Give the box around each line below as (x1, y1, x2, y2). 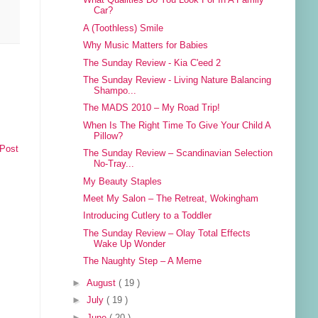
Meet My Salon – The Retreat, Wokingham (83, 194, 259, 204)
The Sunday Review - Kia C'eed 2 (83, 57, 221, 68)
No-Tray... (94, 159, 135, 170)
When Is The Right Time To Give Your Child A (83, 120, 271, 131)
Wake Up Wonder (94, 238, 166, 249)
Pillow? (94, 131, 124, 141)
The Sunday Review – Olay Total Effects (83, 228, 251, 238)
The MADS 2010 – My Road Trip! (83, 103, 221, 114)
